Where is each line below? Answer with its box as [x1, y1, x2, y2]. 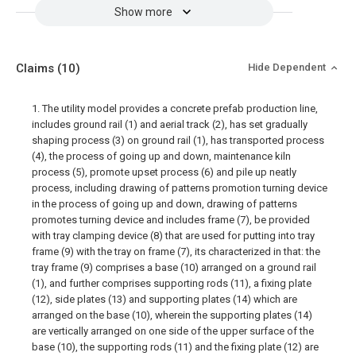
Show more [114, 6, 172, 18]
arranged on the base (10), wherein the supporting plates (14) [32, 309, 312, 321]
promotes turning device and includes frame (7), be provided [32, 214, 310, 226]
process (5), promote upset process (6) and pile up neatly [32, 166, 296, 178]
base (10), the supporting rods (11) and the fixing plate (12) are [32, 341, 319, 353]
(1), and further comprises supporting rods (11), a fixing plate [32, 277, 311, 289]
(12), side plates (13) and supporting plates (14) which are [32, 293, 297, 305]
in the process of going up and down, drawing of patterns [32, 198, 297, 210]
